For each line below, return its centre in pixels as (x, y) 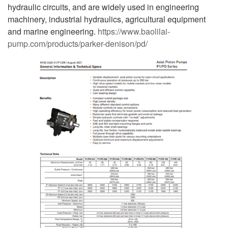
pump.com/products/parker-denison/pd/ (78, 44)
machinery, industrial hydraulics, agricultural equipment (107, 19)
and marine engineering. (53, 32)
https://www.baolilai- (134, 32)
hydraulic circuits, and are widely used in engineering (103, 7)
